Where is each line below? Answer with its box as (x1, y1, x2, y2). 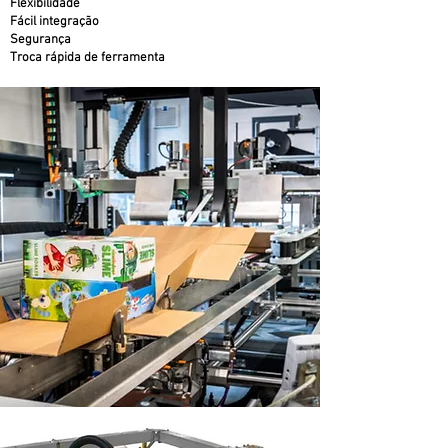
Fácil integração (10, 14, 99, 30)
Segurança (10, 32, 71, 48)
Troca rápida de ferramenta (10, 50, 165, 66)
